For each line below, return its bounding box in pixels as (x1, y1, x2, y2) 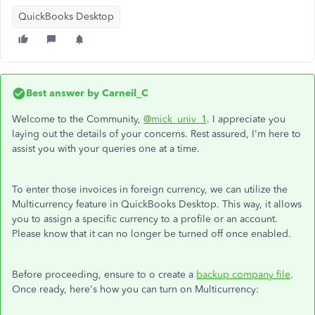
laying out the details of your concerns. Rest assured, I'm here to (12, 128, 301, 140)
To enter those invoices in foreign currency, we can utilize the (12, 184, 288, 195)
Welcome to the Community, (12, 113, 143, 125)
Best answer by (26, 87, 99, 99)
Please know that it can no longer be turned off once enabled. (12, 228, 291, 240)
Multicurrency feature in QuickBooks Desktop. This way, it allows (12, 198, 302, 210)
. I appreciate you (207, 113, 285, 125)
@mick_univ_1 (143, 113, 207, 125)
